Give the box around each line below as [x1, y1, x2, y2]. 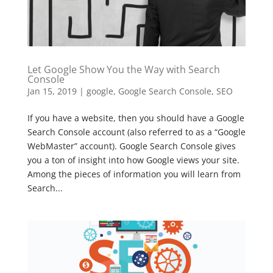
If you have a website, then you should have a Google [27, 112, 244, 124]
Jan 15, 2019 [27, 85, 77, 97]
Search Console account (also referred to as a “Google [27, 126, 246, 138]
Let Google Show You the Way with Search [27, 62, 220, 76]
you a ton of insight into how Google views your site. [27, 154, 239, 166]
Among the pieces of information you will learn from [27, 168, 241, 180]
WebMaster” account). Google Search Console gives [27, 140, 236, 152]
